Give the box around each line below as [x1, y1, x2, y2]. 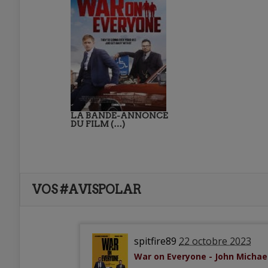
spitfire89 [134, 234, 176, 248]
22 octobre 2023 [179, 234, 251, 248]
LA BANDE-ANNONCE [71, 111, 168, 120]
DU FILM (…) [71, 119, 125, 129]
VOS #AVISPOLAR [32, 182, 141, 197]
